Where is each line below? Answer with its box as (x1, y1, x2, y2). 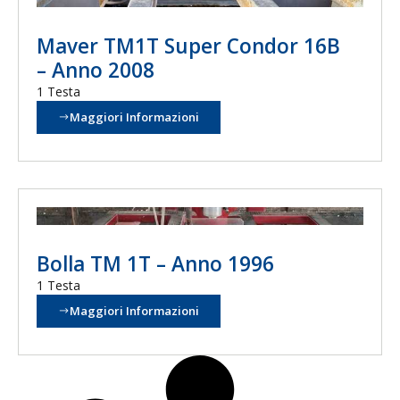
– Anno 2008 (37, 56, 154, 84)
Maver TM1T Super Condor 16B (37, 32, 340, 60)
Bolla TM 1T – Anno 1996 (37, 250, 274, 278)
